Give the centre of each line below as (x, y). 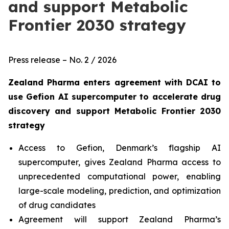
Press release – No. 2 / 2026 (62, 60)
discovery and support (62, 111)
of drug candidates (57, 205)
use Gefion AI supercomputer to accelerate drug (114, 97)
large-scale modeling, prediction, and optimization (120, 191)
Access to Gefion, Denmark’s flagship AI (120, 148)
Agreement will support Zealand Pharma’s (120, 219)
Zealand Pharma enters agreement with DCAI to (114, 82)
